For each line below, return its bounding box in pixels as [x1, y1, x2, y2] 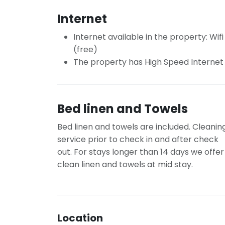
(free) [73, 44, 97, 55]
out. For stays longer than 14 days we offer [57, 146, 224, 158]
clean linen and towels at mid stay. [57, 159, 193, 170]
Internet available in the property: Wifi [73, 31, 223, 43]
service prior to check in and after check [57, 134, 218, 145]
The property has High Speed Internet [73, 56, 223, 68]
